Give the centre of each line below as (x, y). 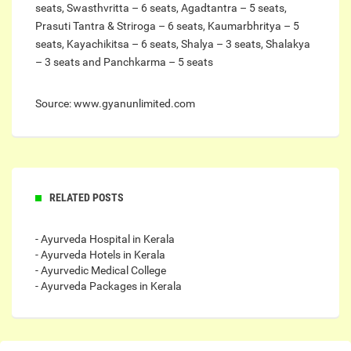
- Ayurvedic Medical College (101, 271)
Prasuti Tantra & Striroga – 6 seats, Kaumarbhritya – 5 (167, 26)
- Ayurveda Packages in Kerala (109, 286)
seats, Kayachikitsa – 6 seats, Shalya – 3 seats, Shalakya (173, 44)
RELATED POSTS (87, 198)
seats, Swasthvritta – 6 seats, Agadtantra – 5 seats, (161, 8)
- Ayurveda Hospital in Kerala (105, 239)
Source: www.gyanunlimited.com (115, 104)
